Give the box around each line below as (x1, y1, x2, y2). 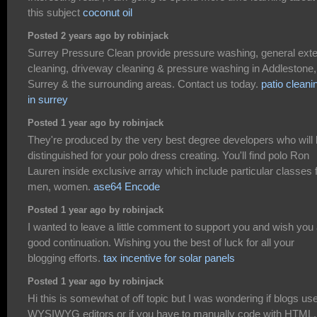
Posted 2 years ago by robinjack (28, 31, 168, 42)
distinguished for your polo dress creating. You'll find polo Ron (28, 149, 309, 161)
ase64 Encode (93, 180, 160, 192)
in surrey (28, 93, 68, 105)
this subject (28, 6, 83, 18)
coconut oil (83, 6, 132, 18)
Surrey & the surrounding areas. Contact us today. (28, 77, 261, 90)
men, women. (28, 180, 93, 192)
